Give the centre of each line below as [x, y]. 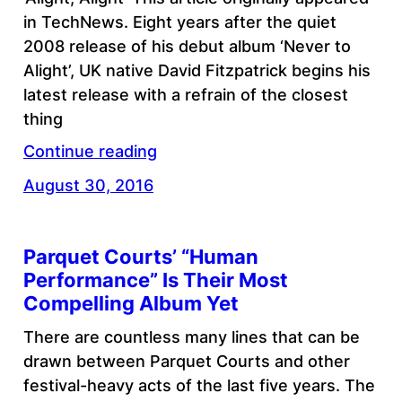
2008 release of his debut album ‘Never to [187, 47]
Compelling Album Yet [131, 303]
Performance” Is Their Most [155, 280]
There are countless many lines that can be [191, 337]
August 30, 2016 [88, 186]
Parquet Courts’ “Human [140, 256]
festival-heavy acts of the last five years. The [199, 386]
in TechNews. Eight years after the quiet [179, 22]
